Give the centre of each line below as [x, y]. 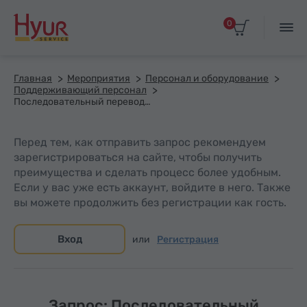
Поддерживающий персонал [80, 90]
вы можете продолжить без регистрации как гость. [150, 202]
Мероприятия [99, 78]
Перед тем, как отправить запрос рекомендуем [140, 142]
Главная [33, 78]
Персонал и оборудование [207, 78]
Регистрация [188, 239]
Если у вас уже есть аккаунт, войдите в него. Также [152, 187]
